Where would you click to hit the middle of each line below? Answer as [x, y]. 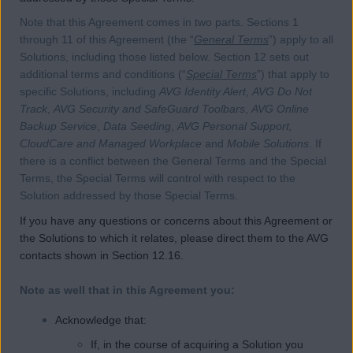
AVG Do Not [282, 92]
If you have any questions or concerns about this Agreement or [176, 220]
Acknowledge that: [101, 320]
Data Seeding [137, 126]
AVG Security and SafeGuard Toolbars [149, 109]
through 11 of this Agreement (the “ [107, 40]
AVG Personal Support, [235, 126]
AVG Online [280, 109]
